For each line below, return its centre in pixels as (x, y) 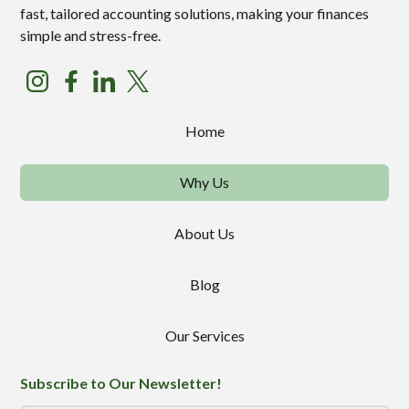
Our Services (204, 335)
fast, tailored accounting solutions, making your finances (195, 13)
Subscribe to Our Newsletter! (121, 383)
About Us (204, 233)
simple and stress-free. (91, 35)
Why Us (204, 182)
